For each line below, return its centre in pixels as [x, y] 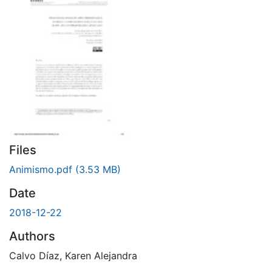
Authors [32, 236]
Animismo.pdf [42, 169]
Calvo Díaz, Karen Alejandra [73, 255]
